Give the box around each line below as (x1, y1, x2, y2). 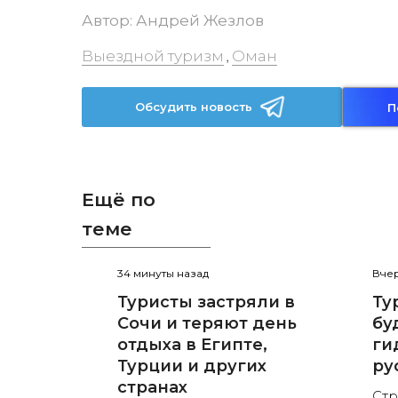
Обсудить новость (135, 99, 253, 114)
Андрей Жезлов (136, 12, 264, 29)
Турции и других (117, 356, 267, 377)
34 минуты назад (117, 267, 209, 281)
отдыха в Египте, (117, 335, 267, 355)
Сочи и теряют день (117, 314, 297, 334)
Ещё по (82, 188, 155, 211)
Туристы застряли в (117, 292, 295, 313)
